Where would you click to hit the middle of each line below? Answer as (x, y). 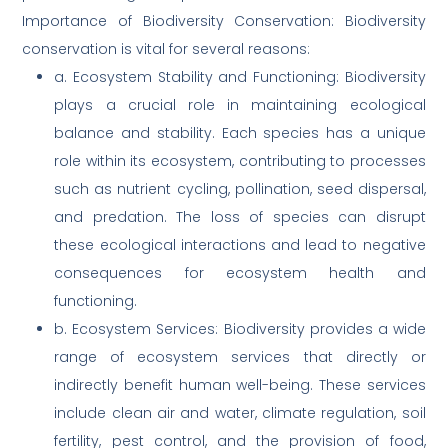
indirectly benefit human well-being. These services (240, 385)
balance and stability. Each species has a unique (240, 133)
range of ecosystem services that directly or (240, 357)
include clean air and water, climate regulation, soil (240, 413)
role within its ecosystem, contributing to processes (240, 161)
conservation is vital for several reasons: (166, 49)
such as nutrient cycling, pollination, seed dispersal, (240, 189)
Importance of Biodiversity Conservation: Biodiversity (224, 21)
